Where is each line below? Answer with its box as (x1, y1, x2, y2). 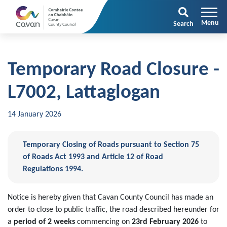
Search (173, 20, 194, 28)
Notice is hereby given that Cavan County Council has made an (8, 194, 213, 202)
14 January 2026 (8, 110, 61, 119)
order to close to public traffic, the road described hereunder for (8, 206, 219, 214)
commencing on (75, 218, 132, 226)
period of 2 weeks (14, 218, 75, 226)
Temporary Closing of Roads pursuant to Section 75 (23, 141, 199, 149)
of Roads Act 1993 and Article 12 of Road (23, 153, 163, 161)
